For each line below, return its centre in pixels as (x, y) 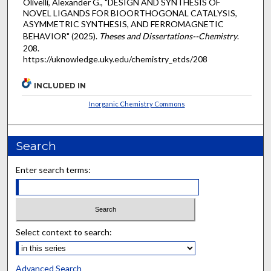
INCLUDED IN (60, 86)
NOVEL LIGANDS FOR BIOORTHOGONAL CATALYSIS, (130, 13)
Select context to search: (64, 232)
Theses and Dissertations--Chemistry (168, 36)
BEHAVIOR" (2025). (61, 36)
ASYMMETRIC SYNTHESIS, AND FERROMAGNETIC (123, 24)
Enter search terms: (54, 170)
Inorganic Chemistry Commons (137, 104)
